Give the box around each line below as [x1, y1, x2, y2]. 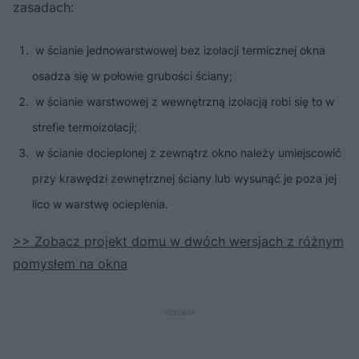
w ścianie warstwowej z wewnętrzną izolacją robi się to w [32, 94, 334, 108]
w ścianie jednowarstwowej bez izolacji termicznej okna [32, 42, 325, 57]
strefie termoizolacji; [32, 119, 137, 134]
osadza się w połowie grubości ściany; [32, 68, 232, 83]
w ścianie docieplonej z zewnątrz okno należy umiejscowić [32, 145, 341, 159]
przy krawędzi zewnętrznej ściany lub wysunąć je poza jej [32, 171, 337, 185]
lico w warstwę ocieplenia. [32, 196, 168, 211]
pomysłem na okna [13, 255, 127, 272]
